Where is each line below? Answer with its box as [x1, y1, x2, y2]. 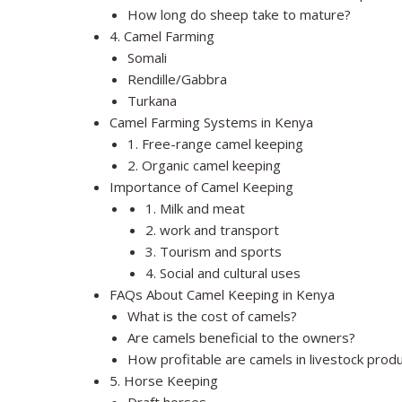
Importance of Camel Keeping [109, 178, 293, 197]
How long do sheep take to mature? [127, 5, 351, 24]
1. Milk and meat [145, 199, 245, 218]
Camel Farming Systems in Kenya [109, 113, 313, 132]
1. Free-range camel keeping [127, 135, 303, 153]
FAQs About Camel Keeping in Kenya [109, 285, 335, 304]
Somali [127, 48, 167, 67]
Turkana [127, 92, 177, 110]
